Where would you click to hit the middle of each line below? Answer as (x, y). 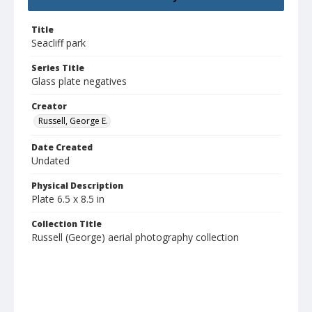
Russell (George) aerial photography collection (135, 237)
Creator (49, 107)
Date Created (62, 148)
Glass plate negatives (79, 81)
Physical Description (77, 186)
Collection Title (67, 224)
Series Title (58, 68)
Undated (50, 161)
